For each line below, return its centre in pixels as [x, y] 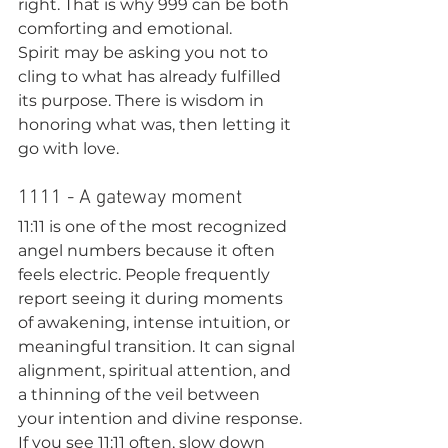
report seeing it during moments [152, 298]
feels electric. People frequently [146, 274]
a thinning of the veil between [141, 394]
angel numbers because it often [148, 250]
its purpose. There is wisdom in [143, 100]
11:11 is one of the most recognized [154, 226]
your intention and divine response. [160, 418]
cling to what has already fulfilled [151, 76]
